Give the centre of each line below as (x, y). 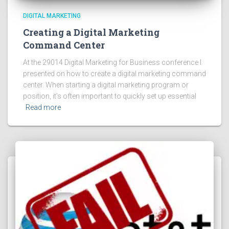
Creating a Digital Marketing (91, 32)
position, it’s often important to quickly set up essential (110, 96)
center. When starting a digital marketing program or (106, 85)
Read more (43, 107)
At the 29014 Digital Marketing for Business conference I (112, 62)
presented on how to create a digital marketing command (114, 73)
